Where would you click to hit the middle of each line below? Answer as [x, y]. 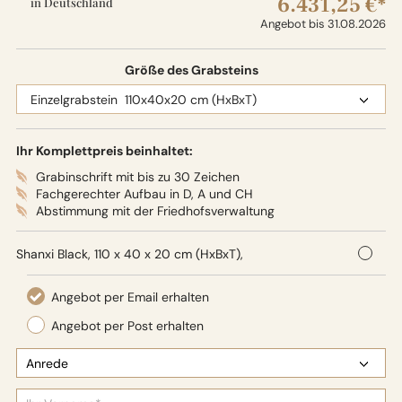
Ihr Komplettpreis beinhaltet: [104, 151]
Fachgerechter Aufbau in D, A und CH [144, 194]
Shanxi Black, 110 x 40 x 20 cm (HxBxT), [129, 254]
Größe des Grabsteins [191, 70]
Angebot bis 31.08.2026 [323, 24]
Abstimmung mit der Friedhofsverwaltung [155, 211]
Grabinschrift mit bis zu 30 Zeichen [137, 177]
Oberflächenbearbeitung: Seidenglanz [125, 272]
